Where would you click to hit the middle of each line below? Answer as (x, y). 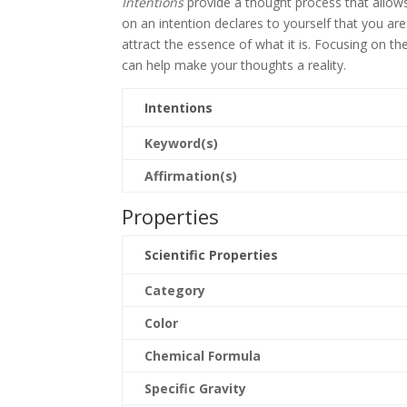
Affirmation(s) (191, 176)
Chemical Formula (203, 356)
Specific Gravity (196, 388)
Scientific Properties (212, 255)
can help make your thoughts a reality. (234, 65)
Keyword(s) (182, 143)
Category (175, 290)
